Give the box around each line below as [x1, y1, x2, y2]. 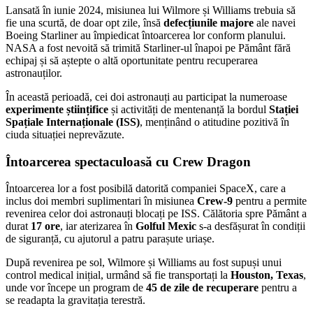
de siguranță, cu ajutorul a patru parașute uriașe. [6, 233, 214, 245]
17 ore [31, 220, 60, 233]
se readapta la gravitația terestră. [6, 294, 145, 307]
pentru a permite [233, 195, 307, 208]
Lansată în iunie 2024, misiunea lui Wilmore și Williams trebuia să [6, 4, 296, 16]
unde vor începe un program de [6, 282, 146, 294]
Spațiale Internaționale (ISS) [6, 116, 140, 128]
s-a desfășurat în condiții [196, 220, 305, 233]
